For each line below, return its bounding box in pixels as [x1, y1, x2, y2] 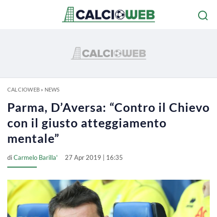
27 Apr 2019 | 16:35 [65, 154, 123, 161]
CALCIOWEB [7, 86, 40, 93]
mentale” [7, 131, 60, 145]
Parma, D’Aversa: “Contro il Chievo [7, 100, 210, 114]
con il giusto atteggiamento [7, 115, 167, 130]
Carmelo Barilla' [14, 154, 58, 161]
